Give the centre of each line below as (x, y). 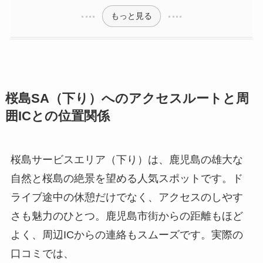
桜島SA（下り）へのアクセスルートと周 (127, 98)
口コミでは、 (42, 253)
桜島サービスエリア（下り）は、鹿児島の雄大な (127, 159)
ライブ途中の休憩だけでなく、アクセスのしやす (127, 197)
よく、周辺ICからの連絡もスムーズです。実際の (127, 235)
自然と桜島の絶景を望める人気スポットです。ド (127, 178)
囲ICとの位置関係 (57, 116)
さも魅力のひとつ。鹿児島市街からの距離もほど (127, 216)
